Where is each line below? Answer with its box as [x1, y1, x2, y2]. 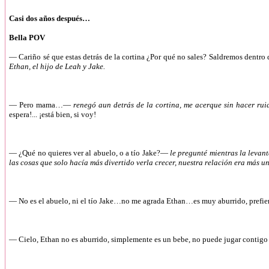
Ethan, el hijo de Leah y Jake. [9, 62, 105, 71]
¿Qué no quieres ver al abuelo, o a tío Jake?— [19, 148, 168, 157]
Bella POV [9, 33, 45, 42]
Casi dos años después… [9, 14, 90, 23]
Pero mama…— [19, 100, 73, 109]
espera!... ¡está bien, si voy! [9, 110, 96, 119]
